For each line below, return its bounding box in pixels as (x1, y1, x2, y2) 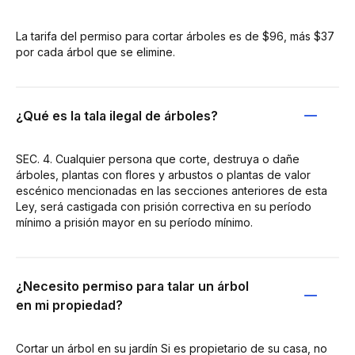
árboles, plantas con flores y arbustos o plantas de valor (16, 168, 311, 181)
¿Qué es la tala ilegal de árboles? (16, 108, 218, 124)
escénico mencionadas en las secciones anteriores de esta (16, 184, 327, 197)
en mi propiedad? (16, 297, 123, 313)
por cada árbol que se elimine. (16, 45, 175, 59)
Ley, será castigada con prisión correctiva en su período (16, 200, 311, 213)
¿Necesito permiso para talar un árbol (16, 278, 249, 294)
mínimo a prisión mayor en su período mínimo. (16, 216, 253, 229)
